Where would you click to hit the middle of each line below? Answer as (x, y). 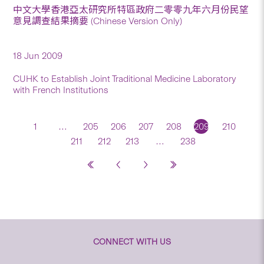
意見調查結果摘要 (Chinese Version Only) (98, 21)
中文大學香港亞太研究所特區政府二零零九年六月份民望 (131, 9)
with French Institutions (61, 90)
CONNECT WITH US (132, 241)
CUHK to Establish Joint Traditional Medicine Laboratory (125, 78)
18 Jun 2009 (38, 55)
